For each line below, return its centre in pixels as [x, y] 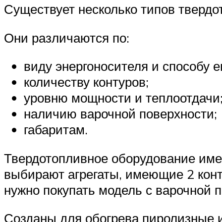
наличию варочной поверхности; [120, 114]
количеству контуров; [86, 82]
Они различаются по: [67, 37]
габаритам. [56, 130]
